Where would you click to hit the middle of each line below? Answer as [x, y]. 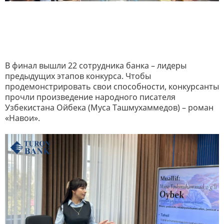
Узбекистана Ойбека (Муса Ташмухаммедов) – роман [109, 107]
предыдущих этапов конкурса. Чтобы [78, 76]
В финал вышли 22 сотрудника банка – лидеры [96, 65]
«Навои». [22, 118]
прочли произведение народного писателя [90, 97]
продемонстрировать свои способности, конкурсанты [112, 86]
